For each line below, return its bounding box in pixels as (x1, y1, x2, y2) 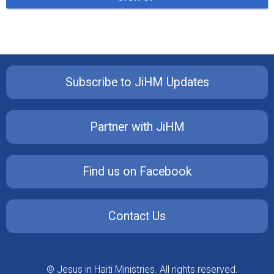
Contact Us (108, 209, 166, 224)
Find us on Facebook (82, 165, 192, 179)
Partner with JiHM (89, 120, 185, 135)
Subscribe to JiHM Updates (65, 75, 209, 90)
